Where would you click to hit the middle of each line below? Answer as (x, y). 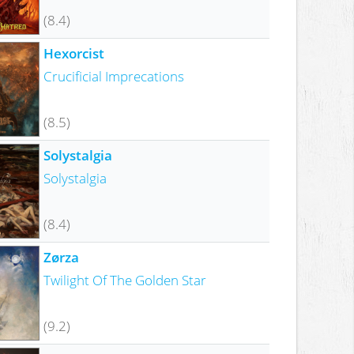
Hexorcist (73, 53)
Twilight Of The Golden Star (124, 279)
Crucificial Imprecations (113, 75)
